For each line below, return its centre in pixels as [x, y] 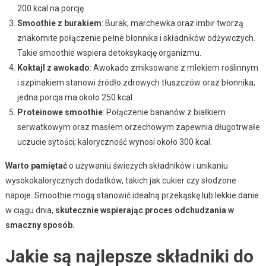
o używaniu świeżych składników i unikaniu [147, 165]
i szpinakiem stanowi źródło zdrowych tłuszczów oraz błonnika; [136, 82]
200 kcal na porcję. [51, 8]
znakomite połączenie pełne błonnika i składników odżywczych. [136, 38]
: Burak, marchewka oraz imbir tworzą [172, 23]
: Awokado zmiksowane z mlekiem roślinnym [174, 67]
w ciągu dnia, [30, 210]
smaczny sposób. [40, 225]
